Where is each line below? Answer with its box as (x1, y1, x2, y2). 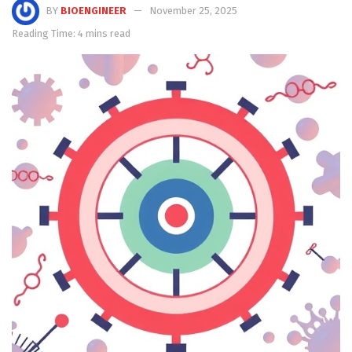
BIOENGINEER (60, 5, 126, 17)
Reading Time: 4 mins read (12, 27, 130, 40)
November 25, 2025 (149, 5, 237, 17)
